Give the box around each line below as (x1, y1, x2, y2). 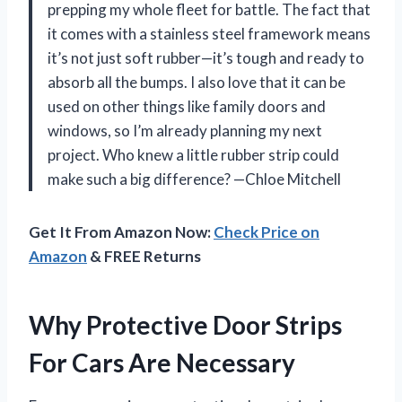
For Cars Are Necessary (29, 346, 295, 378)
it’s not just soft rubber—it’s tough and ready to (48, 48, 364, 67)
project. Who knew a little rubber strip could (48, 144, 339, 164)
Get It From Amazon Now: (29, 222, 214, 241)
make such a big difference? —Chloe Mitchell (48, 169, 341, 188)
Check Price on (214, 222, 319, 241)
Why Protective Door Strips (29, 309, 342, 340)
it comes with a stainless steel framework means (48, 23, 371, 43)
